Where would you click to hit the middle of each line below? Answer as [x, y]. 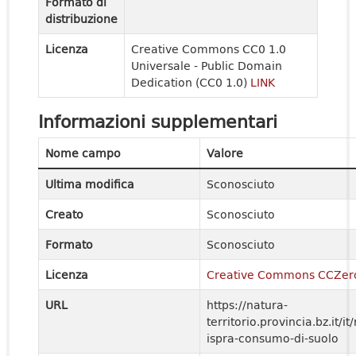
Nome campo [83, 153]
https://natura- [247, 305]
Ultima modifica [90, 184]
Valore [225, 153]
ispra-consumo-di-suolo [273, 338]
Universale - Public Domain [207, 66]
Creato [64, 214]
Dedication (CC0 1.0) [191, 82]
